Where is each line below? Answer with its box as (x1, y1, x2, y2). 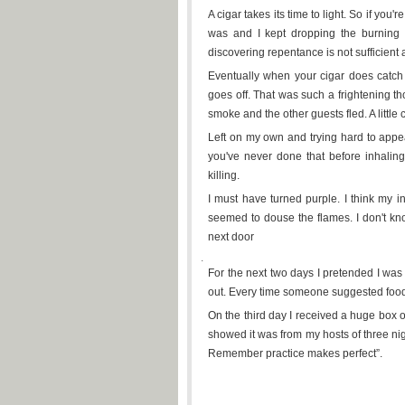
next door (208, 231, 254, 243)
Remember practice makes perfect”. (208, 347, 382, 360)
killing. (208, 169, 240, 182)
